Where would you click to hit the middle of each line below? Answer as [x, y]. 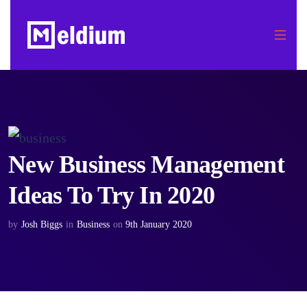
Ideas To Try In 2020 [111, 196]
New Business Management [146, 165]
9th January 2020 [159, 225]
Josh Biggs [42, 225]
